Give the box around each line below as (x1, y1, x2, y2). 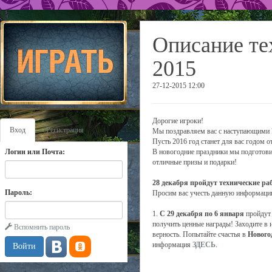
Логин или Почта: (5, 148, 65, 156)
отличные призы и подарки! (152, 158, 237, 166)
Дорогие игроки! (152, 117, 203, 125)
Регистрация (46, 126, 84, 134)
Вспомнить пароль (12, 223, 70, 231)
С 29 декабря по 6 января (160, 209, 244, 218)
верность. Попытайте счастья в (152, 230, 248, 239)
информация (152, 240, 192, 249)
